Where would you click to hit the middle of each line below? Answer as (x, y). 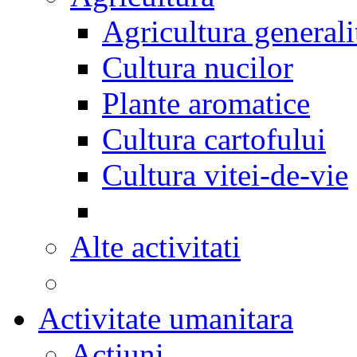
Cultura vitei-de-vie (225, 175)
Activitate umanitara (166, 318)
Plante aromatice (206, 103)
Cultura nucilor (198, 67)
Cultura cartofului (214, 139)
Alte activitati (155, 247)
